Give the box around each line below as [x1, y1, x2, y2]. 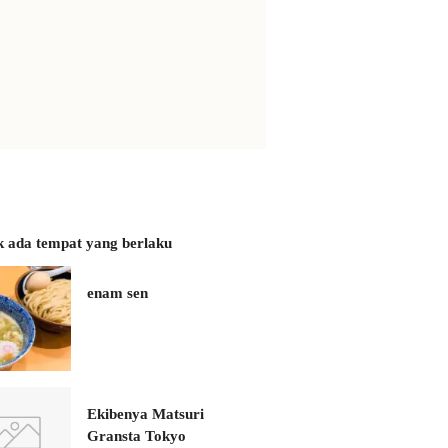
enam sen [87, 285, 148, 301]
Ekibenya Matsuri [87, 406, 204, 422]
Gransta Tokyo [87, 428, 186, 444]
